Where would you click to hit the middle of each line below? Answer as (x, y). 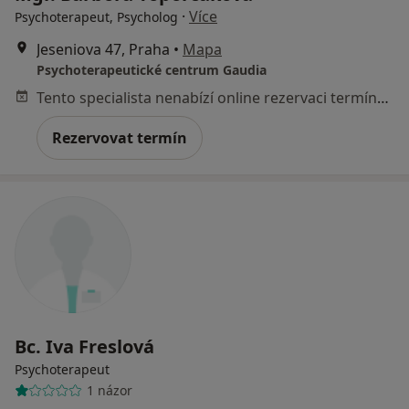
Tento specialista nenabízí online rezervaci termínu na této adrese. (383, 97)
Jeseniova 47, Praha (103, 49)
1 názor (109, 391)
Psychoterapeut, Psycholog (96, 16)
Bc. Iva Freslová (84, 346)
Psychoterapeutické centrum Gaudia (152, 69)
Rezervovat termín (120, 137)
